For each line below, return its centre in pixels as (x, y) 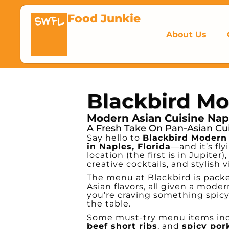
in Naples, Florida (129, 146)
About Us (186, 34)
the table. (109, 204)
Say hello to (115, 138)
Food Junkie (104, 19)
